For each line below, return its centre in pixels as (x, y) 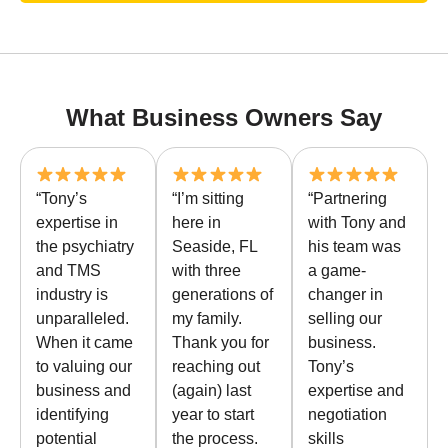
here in (196, 223)
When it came (84, 343)
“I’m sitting (208, 199)
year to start (213, 415)
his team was (354, 247)
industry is (72, 295)
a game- (337, 271)
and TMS (68, 271)
